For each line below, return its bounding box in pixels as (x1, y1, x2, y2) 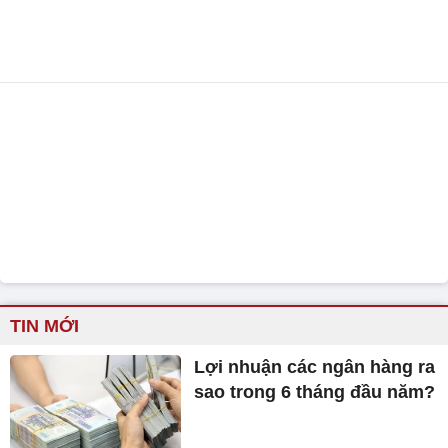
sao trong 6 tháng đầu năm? (194, 382, 436, 403)
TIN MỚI (10, 316, 79, 337)
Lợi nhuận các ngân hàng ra (194, 357, 436, 378)
